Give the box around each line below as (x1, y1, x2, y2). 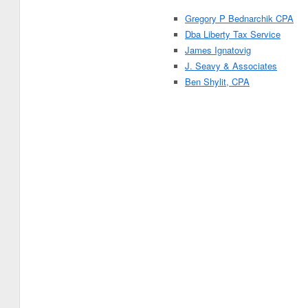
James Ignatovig (185, 43, 251, 56)
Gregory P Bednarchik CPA (185, 12, 294, 25)
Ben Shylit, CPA (185, 75, 250, 88)
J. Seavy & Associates (185, 59, 277, 72)
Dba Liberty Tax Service (185, 27, 280, 41)
